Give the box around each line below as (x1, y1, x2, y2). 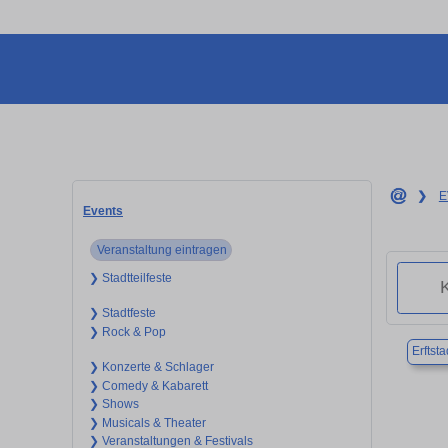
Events (83, 203, 123, 218)
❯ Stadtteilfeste (88, 270, 172, 285)
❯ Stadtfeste (88, 306, 156, 321)
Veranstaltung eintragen (96, 242, 227, 257)
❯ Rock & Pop (88, 324, 166, 339)
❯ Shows (88, 397, 139, 412)
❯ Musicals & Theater (88, 415, 206, 430)
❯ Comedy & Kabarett (88, 378, 208, 393)
